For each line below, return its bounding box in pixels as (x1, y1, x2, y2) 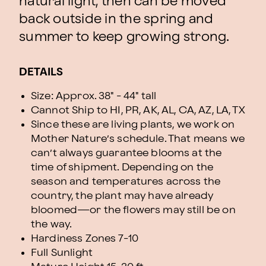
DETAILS (19, 67, 64, 77)
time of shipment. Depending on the (31, 162, 214, 172)
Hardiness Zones (31, 233, 116, 243)
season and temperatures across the (31, 176, 221, 186)
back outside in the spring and (19, 13, 214, 26)
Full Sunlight (31, 248, 93, 258)
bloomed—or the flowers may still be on (31, 205, 236, 215)
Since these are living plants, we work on (31, 119, 235, 129)
